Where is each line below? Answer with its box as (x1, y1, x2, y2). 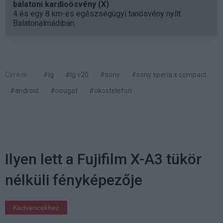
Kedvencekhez (13, 204, 59, 212)
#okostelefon (89, 87, 132, 95)
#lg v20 (65, 71, 89, 79)
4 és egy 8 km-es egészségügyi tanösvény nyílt (13, 9, 181, 18)
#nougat (50, 87, 78, 95)
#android (10, 87, 39, 95)
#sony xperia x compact (131, 71, 207, 79)
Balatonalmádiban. (13, 18, 76, 28)
